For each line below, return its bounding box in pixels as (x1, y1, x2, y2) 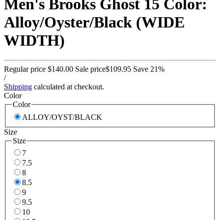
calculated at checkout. (32, 82, 104, 91)
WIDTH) (4, 31, 65, 49)
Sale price (75, 65, 106, 74)
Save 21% (133, 65, 165, 74)
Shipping (4, 82, 32, 91)
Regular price (4, 65, 48, 74)
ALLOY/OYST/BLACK (22, 112, 102, 121)
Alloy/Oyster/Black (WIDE (4, 13, 185, 31)
